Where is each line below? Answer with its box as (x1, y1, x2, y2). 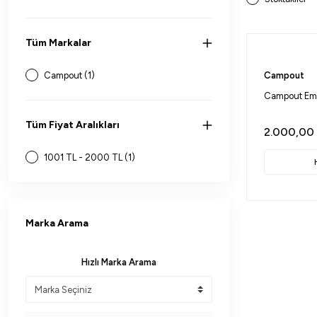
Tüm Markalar (25, 37, 91, 49)
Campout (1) (44, 70, 95, 81)
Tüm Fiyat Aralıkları (25, 119, 120, 131)
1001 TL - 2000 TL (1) (44, 152, 135, 163)
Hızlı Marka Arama (81, 257, 156, 267)
